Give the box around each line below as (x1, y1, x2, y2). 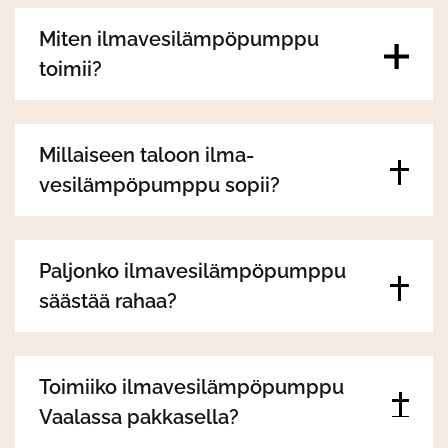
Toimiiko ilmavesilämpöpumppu (39, 374, 344, 399)
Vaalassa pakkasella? (39, 404, 239, 429)
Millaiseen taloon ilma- (39, 142, 254, 167)
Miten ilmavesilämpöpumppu (39, 26, 319, 51)
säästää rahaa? (39, 288, 177, 313)
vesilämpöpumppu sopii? (39, 172, 280, 197)
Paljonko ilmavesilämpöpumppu (39, 258, 346, 283)
